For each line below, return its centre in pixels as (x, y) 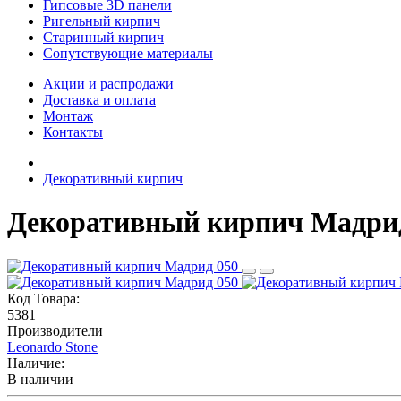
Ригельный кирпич (102, 21)
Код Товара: (43, 298)
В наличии (40, 379)
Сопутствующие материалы (128, 53)
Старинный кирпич (103, 37)
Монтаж (68, 116)
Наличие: (36, 363)
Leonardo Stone (52, 346)
